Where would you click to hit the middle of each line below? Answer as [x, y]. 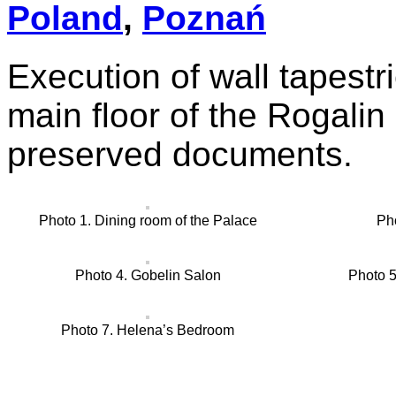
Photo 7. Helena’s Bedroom [148, 330]
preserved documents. [180, 154]
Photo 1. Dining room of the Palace [148, 220]
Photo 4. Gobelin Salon [148, 275]
